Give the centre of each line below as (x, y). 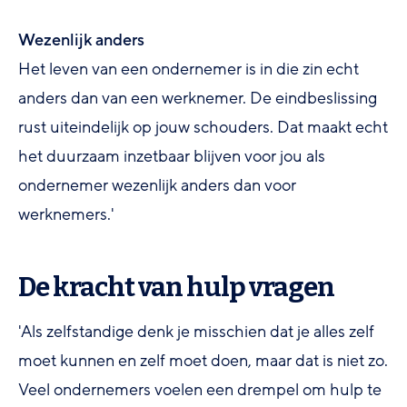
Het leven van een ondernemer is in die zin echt (189, 69)
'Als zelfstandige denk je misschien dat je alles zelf (196, 331)
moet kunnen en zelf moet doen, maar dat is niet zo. (203, 360)
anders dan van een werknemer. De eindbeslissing (198, 98)
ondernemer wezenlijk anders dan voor (157, 185)
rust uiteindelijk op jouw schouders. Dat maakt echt (203, 127)
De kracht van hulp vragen (176, 287)
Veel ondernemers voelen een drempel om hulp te (200, 389)
